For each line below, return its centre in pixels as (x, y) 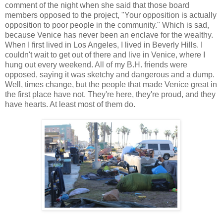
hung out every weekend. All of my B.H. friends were (96, 65)
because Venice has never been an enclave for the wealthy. (109, 35)
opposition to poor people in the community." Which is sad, (107, 25)
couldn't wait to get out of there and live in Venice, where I (105, 55)
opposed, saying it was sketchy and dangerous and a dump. (110, 75)
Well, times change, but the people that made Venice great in (111, 85)
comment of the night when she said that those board (97, 5)
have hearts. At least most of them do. (70, 105)
